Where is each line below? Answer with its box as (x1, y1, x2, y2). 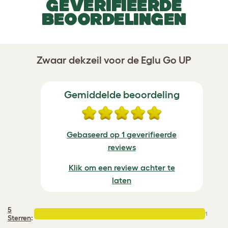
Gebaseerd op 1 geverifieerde (67, 129, 177, 139)
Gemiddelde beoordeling (64, 89, 180, 100)
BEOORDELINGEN (41, 9, 187, 28)
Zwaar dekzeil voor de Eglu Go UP (37, 54, 191, 66)
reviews (107, 142, 136, 152)
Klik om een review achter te (68, 162, 175, 172)
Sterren (8, 213, 31, 222)
